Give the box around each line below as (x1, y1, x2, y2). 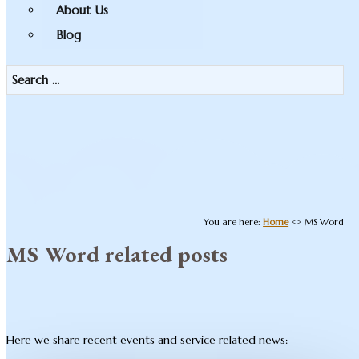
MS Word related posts (6, 239, 228, 268)
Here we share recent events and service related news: (6, 333, 288, 348)
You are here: (204, 216, 261, 228)
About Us (56, 2, 108, 18)
